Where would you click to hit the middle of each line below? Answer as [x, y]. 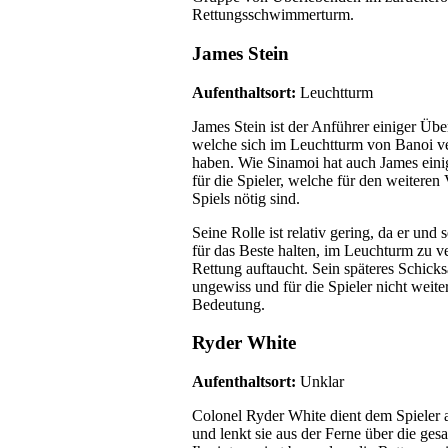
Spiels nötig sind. [246, 198]
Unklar [322, 382]
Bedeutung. [228, 304]
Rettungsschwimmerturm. [273, 15]
